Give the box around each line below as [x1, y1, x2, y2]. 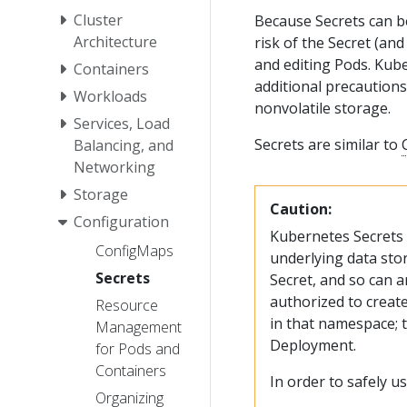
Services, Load [74, 113, 170, 134]
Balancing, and [74, 134, 174, 155]
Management [95, 316, 182, 337]
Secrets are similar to [254, 134, 402, 154]
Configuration [74, 211, 169, 232]
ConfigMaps [95, 240, 174, 261]
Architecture [74, 31, 157, 52]
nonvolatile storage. [254, 97, 391, 118]
